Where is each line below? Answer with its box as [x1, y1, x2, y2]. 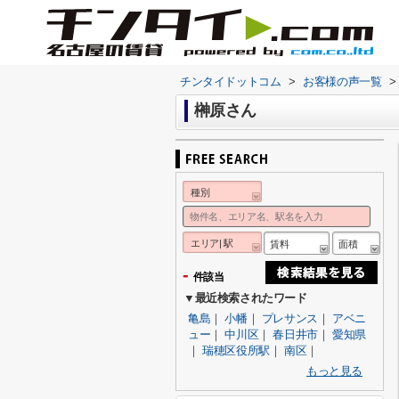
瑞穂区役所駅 [202, 344, 270, 357]
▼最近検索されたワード [183, 291, 307, 305]
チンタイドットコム [180, 75, 281, 88]
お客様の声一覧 [303, 75, 382, 88]
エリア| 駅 [191, 238, 234, 248]
